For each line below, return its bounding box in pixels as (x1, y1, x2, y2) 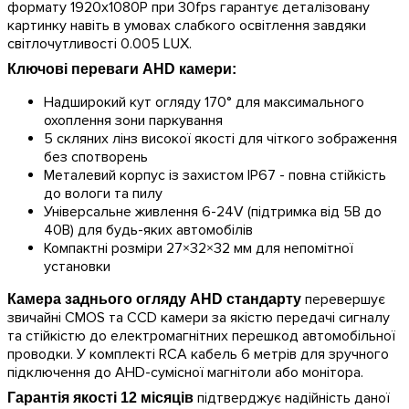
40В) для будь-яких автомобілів (44, 220, 253, 239)
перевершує (301, 289, 385, 309)
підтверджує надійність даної (194, 388, 390, 407)
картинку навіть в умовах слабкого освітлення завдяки (7, 16, 366, 35)
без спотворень (44, 147, 148, 166)
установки (44, 257, 110, 276)
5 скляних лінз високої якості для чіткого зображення (44, 129, 397, 148)
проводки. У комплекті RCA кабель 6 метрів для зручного (7, 344, 389, 363)
